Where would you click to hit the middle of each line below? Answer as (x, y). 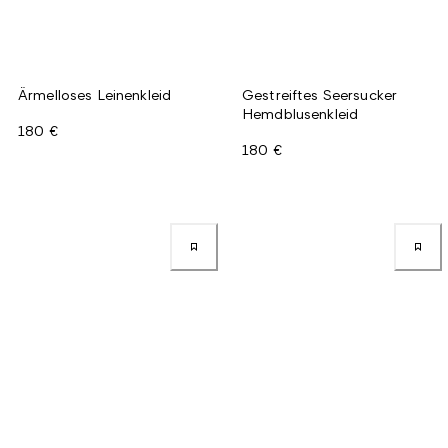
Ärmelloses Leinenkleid (95, 94)
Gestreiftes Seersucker (320, 94)
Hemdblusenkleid (300, 113)
